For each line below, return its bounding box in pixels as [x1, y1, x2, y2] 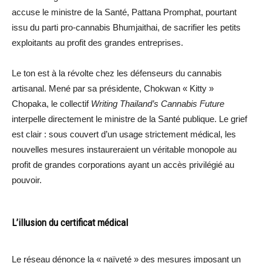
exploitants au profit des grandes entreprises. [12, 37, 183, 48]
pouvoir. [12, 174, 42, 185]
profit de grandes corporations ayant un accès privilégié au [12, 159, 234, 170]
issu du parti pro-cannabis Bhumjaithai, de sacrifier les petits [12, 22, 241, 32]
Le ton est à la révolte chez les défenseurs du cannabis [12, 68, 222, 78]
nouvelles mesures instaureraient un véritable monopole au [12, 144, 237, 154]
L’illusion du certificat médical [12, 216, 128, 228]
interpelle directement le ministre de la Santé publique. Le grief [12, 113, 247, 124]
